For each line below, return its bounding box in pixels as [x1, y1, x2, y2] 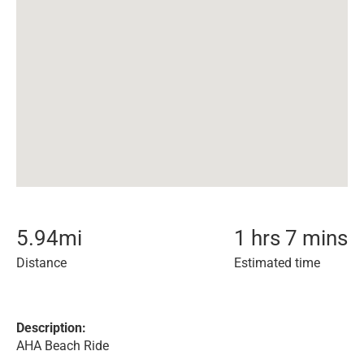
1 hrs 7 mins [234, 226, 348, 250]
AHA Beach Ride [16, 338, 109, 353]
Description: [16, 320, 86, 336]
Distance [16, 255, 67, 271]
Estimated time [234, 255, 320, 271]
